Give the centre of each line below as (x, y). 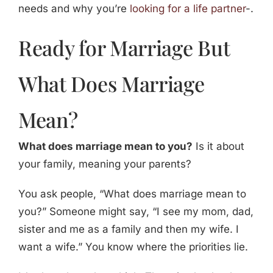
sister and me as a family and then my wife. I (128, 229)
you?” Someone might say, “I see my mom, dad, (136, 212)
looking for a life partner (187, 9)
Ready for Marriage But (124, 48)
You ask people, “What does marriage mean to (132, 194)
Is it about (218, 147)
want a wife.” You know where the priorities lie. (133, 247)
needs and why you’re (74, 9)
